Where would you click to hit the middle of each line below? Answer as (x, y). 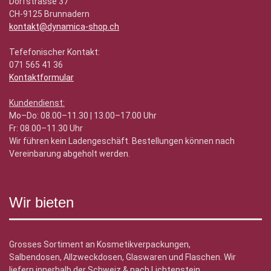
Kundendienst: (37, 103)
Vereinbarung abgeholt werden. (70, 154)
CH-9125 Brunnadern (50, 14)
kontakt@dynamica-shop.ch (64, 27)
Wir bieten (41, 203)
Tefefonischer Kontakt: (54, 52)
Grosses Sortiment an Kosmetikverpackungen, (100, 245)
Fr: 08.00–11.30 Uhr (46, 129)
